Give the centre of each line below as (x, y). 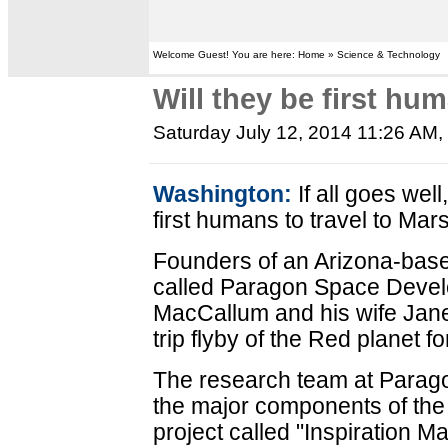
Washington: (223, 194)
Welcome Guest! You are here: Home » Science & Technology (297, 54)
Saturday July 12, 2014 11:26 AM (296, 132)
